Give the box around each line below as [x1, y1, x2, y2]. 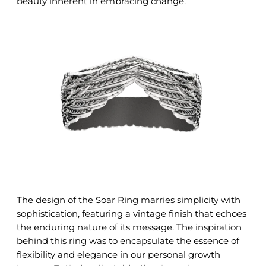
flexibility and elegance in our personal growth [17, 248, 220, 260]
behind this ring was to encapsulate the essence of [17, 235, 239, 246]
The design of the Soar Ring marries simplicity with [17, 194, 240, 205]
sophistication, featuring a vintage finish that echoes [17, 207, 246, 219]
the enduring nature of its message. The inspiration [17, 221, 242, 233]
